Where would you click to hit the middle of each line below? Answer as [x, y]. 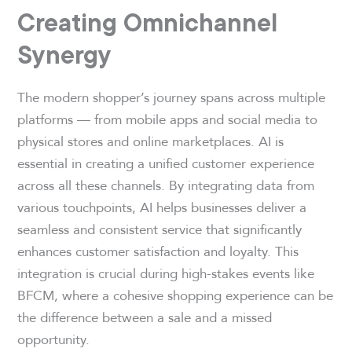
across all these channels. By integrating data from [166, 185]
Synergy [65, 54]
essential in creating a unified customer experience [166, 163]
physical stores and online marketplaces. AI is [151, 141]
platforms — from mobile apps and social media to [168, 119]
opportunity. [54, 339]
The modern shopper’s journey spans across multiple [172, 97]
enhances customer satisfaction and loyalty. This [158, 251]
